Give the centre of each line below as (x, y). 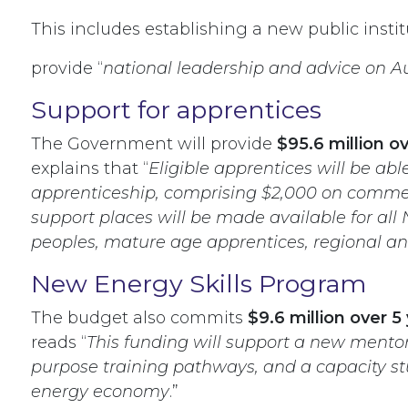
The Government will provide (154, 144)
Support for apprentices (176, 110)
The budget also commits (139, 318)
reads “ (59, 343)
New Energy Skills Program (199, 284)
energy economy (100, 392)
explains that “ (90, 169)
